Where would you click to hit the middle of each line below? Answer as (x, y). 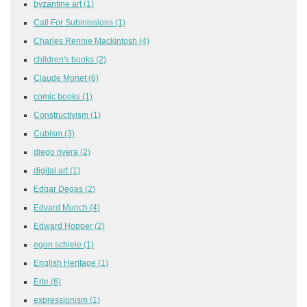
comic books (58, 96)
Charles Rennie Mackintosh (86, 40)
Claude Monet (61, 77)
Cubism (49, 133)
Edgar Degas (59, 188)
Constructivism (62, 114)
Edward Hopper (64, 225)
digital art (52, 170)
